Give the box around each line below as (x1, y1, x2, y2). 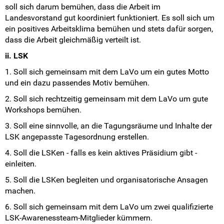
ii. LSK (5, 51, 28, 61)
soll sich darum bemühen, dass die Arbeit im (5, 2, 160, 12)
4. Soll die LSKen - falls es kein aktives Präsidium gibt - (5, 148, 197, 158)
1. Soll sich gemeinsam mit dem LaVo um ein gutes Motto (5, 67, 209, 77)
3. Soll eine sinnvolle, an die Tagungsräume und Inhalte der (5, 121, 212, 131)
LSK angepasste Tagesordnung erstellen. (5, 132, 149, 142)
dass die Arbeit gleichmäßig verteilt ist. (5, 35, 141, 45)
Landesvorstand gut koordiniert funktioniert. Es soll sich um (5, 13, 214, 23)
